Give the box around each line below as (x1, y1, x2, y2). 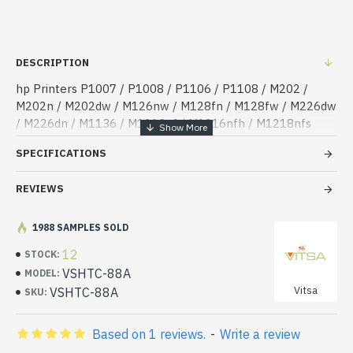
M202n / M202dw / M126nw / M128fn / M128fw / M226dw (16, 98, 336, 113)
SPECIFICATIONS (16, 147, 106, 160)
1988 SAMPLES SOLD (32, 221, 128, 233)
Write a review (220, 326, 300, 342)
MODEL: (24, 267, 60, 279)
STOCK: (24, 248, 60, 260)
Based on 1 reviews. (92, 326, 206, 342)
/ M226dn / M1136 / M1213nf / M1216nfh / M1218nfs (16, 116, 311, 131)
